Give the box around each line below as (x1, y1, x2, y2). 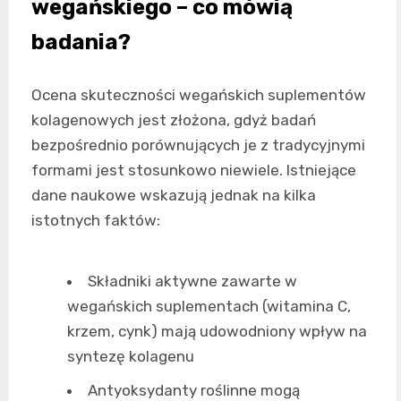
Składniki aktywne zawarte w (88, 271, 297, 290)
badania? (31, 29, 131, 55)
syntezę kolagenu (67, 346, 194, 365)
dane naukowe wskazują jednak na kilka (31, 185, 316, 204)
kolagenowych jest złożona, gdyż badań (31, 110, 316, 129)
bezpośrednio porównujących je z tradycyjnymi (31, 135, 365, 154)
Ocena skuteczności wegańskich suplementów (31, 85, 366, 104)
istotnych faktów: (31, 210, 160, 229)
